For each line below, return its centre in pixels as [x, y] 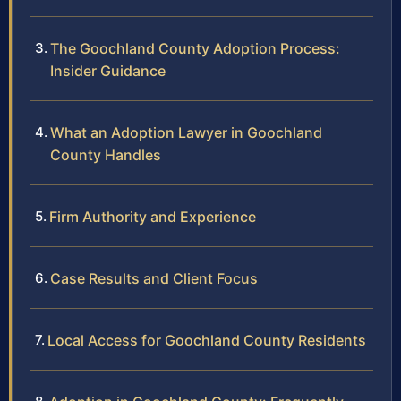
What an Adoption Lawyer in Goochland [186, 132]
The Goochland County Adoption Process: [195, 48]
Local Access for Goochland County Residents [207, 340]
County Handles [106, 154]
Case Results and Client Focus [154, 278]
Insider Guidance [108, 70]
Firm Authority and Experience [153, 216]
